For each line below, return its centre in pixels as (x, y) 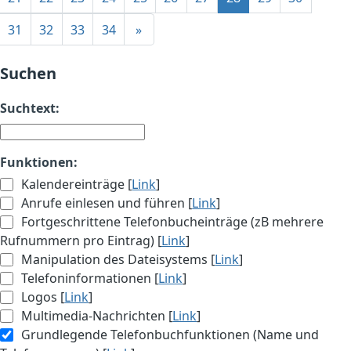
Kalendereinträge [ (75, 185)
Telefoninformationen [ (89, 279)
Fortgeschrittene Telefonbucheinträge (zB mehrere (171, 222)
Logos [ (42, 297)
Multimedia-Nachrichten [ (96, 316)
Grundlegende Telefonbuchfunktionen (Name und (169, 335)
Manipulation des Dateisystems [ (117, 260)
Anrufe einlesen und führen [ (105, 203)
